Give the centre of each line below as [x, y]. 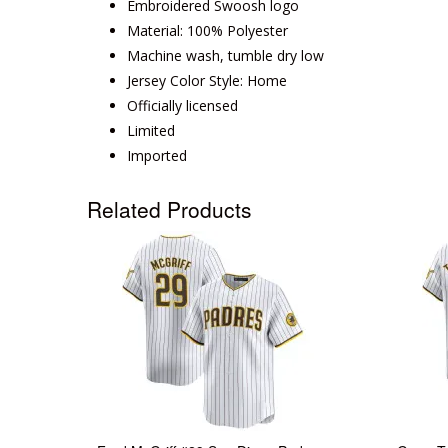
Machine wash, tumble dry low [225, 55]
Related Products [169, 209]
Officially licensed [182, 105]
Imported [157, 155]
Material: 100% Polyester [207, 30]
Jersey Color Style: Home [207, 80]
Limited [151, 130]
